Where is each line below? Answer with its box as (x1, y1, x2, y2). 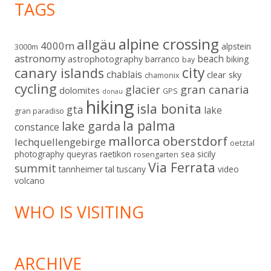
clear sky (207, 68, 241, 80)
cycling (15, 79, 57, 97)
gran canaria (180, 81, 249, 97)
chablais (106, 67, 142, 81)
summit (15, 160, 56, 175)
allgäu (77, 35, 116, 53)
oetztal (230, 137, 255, 148)
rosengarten (134, 149, 178, 160)
